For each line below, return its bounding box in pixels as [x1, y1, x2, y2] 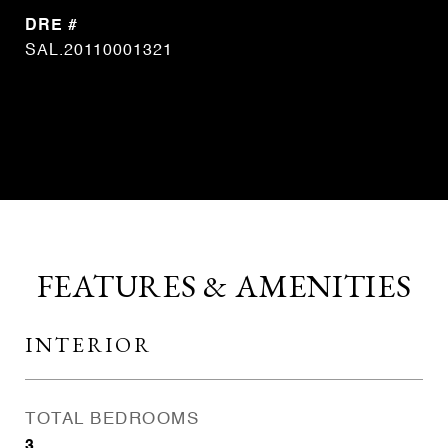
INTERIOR [25, 331, 152, 358]
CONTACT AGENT [153, 110, 295, 124]
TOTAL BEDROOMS [25, 411, 199, 428]
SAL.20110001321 [25, 43, 173, 59]
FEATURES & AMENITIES [36, 265, 412, 307]
